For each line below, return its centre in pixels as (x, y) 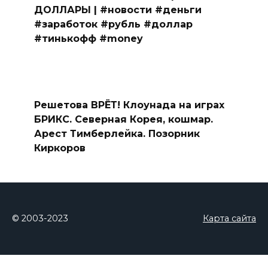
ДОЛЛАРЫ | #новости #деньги (118, 10)
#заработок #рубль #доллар (113, 24)
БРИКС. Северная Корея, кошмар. (123, 119)
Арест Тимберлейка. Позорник (117, 133)
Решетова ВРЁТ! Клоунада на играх (129, 105)
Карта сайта (229, 219)
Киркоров (60, 148)
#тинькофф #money (88, 38)
